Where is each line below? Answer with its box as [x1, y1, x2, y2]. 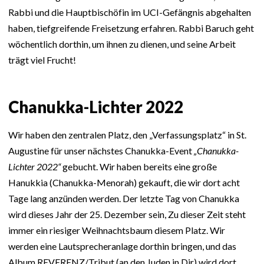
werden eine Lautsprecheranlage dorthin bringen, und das [8, 240, 236, 252]
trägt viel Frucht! [8, 54, 76, 66]
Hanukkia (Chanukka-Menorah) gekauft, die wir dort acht [8, 176, 240, 188]
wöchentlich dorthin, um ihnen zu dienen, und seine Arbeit [8, 38, 236, 50]
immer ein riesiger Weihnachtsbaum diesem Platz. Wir [8, 224, 225, 236]
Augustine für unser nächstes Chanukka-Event [8, 144, 194, 156]
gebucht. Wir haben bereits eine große [61, 160, 217, 172]
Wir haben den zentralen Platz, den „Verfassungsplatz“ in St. [8, 128, 246, 140]
